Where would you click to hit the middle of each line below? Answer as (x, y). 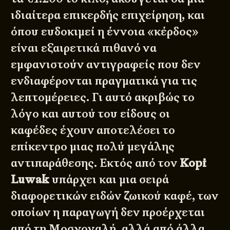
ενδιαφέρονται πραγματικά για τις (104, 81)
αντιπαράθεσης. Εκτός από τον (95, 163)
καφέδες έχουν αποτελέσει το (93, 130)
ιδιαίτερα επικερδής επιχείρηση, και (108, 15)
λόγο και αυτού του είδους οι (91, 113)
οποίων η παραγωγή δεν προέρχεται (108, 212)
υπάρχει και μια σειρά (109, 179)
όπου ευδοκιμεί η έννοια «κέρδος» (105, 31)
